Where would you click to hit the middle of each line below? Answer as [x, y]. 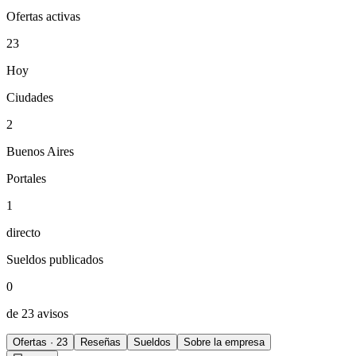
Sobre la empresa [224, 342]
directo [23, 233]
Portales [26, 179]
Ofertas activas [43, 17]
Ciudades [30, 98]
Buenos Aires [40, 152]
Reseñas [101, 342]
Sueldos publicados [55, 260]
